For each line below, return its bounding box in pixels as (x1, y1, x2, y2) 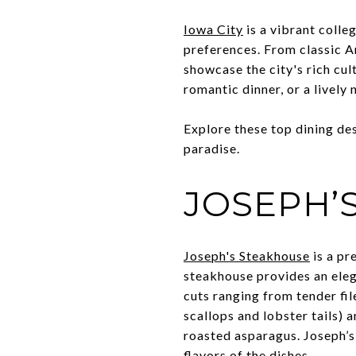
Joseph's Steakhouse (184, 247, 310, 263)
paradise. (184, 141, 240, 156)
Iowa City (184, 21, 243, 37)
